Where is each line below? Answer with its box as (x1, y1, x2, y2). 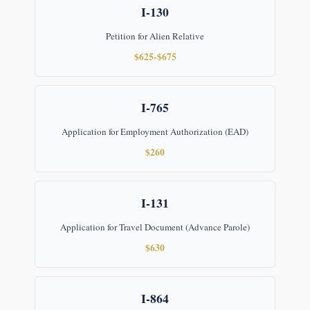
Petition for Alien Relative (106, 30, 204, 43)
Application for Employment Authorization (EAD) (62, 125, 248, 138)
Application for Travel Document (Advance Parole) (60, 221, 250, 234)
